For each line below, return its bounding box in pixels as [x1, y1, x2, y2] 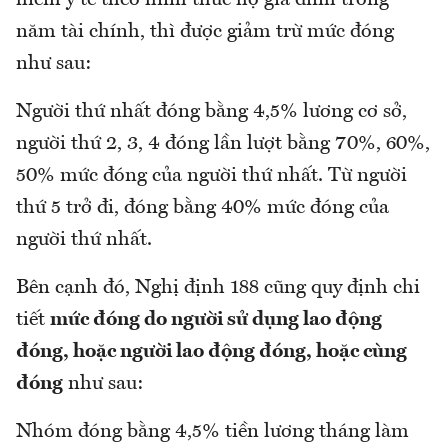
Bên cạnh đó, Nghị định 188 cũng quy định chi [16, 278, 420, 299]
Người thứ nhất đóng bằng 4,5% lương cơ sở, [16, 102, 407, 123]
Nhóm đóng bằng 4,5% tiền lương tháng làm [16, 422, 409, 443]
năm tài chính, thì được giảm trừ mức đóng [16, 22, 394, 43]
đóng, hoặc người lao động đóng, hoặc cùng [16, 342, 407, 363]
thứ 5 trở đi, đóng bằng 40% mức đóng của [16, 198, 389, 219]
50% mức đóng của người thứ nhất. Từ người [16, 166, 407, 187]
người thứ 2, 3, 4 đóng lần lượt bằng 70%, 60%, [16, 134, 430, 155]
